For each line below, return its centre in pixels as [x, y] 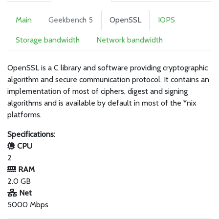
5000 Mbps [28, 205]
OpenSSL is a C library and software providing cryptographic [108, 68]
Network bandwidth [130, 40]
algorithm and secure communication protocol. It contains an [108, 79]
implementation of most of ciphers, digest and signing [98, 91]
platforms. [24, 115]
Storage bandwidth [48, 40]
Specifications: [31, 134]
